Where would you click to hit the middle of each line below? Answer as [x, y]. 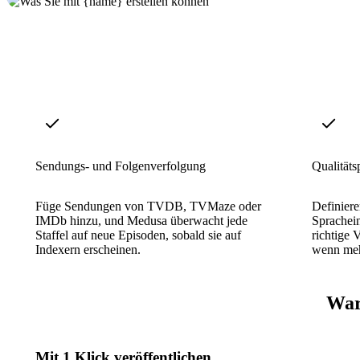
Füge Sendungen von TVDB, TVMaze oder [148, 206]
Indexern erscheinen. [88, 249]
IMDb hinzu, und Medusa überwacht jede [141, 220]
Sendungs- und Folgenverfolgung [121, 166]
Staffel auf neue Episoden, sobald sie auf [138, 235]
